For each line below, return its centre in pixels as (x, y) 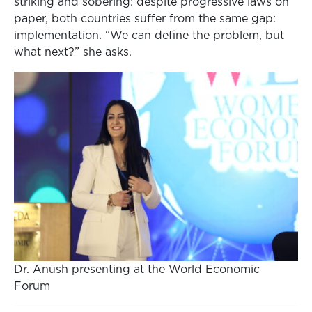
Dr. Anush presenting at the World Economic (137, 269)
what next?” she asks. (73, 53)
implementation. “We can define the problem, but (149, 36)
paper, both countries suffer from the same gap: (145, 19)
